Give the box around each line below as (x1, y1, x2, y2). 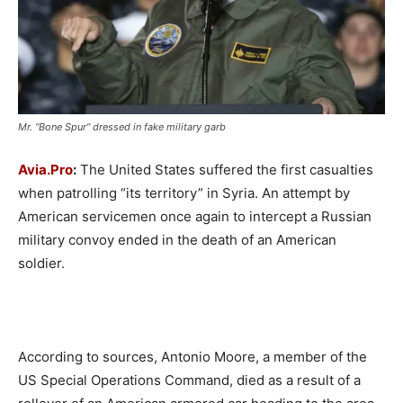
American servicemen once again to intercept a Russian (18, 207, 372, 225)
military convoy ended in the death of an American (18, 230, 336, 248)
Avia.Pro (18, 160, 73, 178)
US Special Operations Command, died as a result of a (18, 371, 361, 389)
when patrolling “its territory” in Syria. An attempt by (18, 184, 350, 201)
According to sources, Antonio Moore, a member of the (18, 347, 367, 365)
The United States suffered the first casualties (76, 160, 373, 178)
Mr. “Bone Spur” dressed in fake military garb (18, 120, 226, 133)
